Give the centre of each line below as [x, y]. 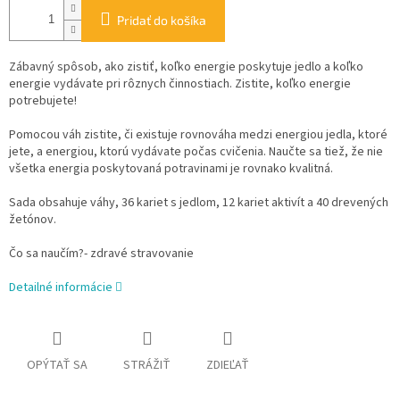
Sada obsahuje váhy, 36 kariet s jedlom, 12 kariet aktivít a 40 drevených [199, 203]
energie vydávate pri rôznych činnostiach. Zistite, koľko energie [180, 84]
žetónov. [33, 220]
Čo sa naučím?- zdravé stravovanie [101, 254]
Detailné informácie [61, 288]
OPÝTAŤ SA [57, 366]
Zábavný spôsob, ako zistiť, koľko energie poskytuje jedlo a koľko [186, 67]
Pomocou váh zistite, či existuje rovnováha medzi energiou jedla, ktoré [198, 135]
